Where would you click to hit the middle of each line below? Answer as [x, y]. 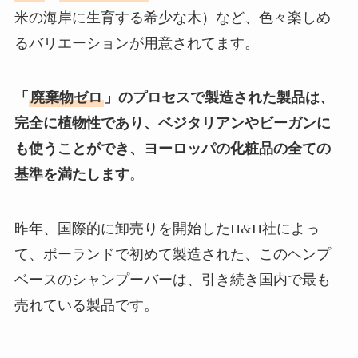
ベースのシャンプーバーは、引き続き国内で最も [172, 279]
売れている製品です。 [86, 304]
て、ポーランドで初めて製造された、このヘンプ [172, 253]
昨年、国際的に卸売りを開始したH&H [138, 228]
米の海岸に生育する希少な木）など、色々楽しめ [172, 18]
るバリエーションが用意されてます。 [136, 43]
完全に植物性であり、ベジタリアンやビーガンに [172, 123]
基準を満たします [72, 174]
